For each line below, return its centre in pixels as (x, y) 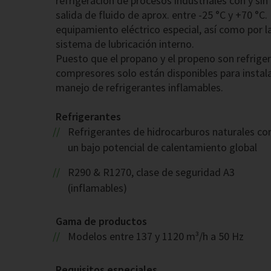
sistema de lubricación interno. (125, 44)
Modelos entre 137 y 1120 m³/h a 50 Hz (155, 237)
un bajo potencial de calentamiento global (162, 148)
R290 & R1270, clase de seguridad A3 (151, 172)
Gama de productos (101, 221)
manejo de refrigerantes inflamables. (139, 88)
